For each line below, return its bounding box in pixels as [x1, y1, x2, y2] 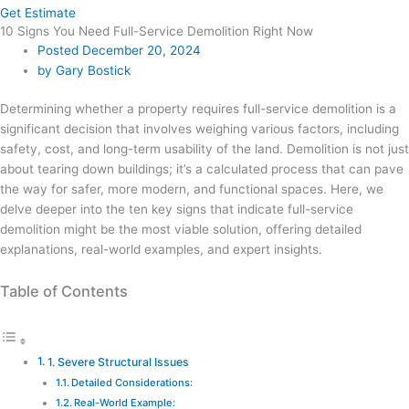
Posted [37, 42, 79, 58]
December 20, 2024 [82, 42, 202, 58]
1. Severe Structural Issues [47, 354, 189, 369]
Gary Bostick [56, 62, 131, 78]
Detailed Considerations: [70, 375, 193, 389]
